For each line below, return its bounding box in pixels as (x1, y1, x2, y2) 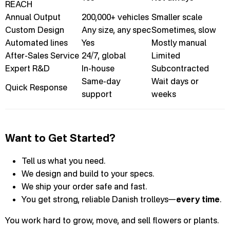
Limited (151, 50, 180, 61)
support (82, 88, 112, 99)
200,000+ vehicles (82, 11, 149, 22)
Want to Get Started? (5, 131, 116, 144)
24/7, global (82, 50, 126, 61)
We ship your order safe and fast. (22, 181, 147, 191)
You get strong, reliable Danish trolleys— (22, 194, 176, 204)
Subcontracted (151, 63, 209, 73)
